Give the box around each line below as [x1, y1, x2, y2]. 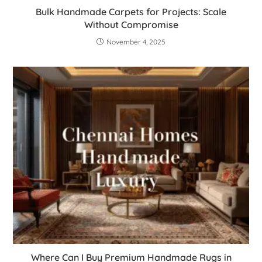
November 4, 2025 [106, 37, 166, 47]
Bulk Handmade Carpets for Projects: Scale [36, 6, 226, 18]
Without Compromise [84, 19, 178, 31]
